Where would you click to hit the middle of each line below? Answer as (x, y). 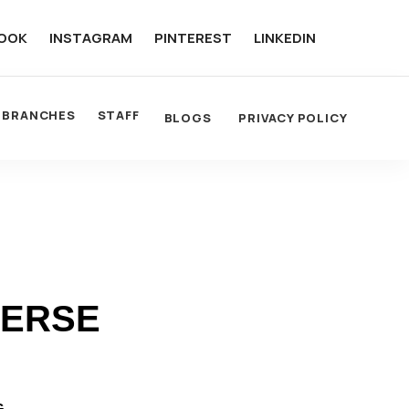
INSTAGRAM (90, 37)
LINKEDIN (284, 37)
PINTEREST (193, 37)
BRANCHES (39, 115)
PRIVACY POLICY (293, 118)
